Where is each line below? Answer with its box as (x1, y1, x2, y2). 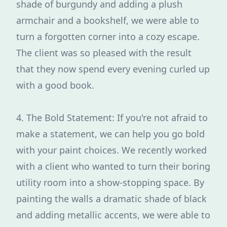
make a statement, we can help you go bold (16, 128, 205, 140)
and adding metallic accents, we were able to (16, 209, 210, 221)
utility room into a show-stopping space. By (16, 176, 204, 188)
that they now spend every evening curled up (16, 63, 210, 75)
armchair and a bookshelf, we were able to (16, 14, 199, 26)
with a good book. (16, 79, 94, 91)
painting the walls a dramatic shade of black (16, 193, 207, 205)
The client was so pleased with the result (16, 47, 192, 59)
